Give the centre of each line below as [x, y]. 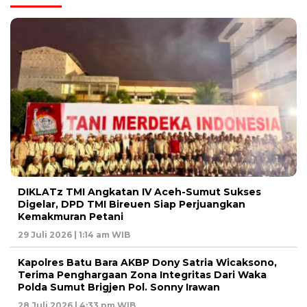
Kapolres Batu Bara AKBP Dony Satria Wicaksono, [147, 263]
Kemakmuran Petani [71, 217]
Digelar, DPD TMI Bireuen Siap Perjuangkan [132, 205]
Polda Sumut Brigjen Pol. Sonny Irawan [119, 287]
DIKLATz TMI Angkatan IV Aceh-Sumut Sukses [139, 192]
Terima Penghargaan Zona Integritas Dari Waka [142, 275]
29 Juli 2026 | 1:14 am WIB [74, 235]
